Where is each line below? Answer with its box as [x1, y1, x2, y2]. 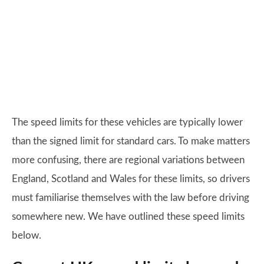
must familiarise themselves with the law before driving [12, 193, 249, 203]
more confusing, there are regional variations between [12, 155, 245, 166]
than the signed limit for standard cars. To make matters [12, 136, 250, 147]
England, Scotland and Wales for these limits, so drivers [12, 174, 250, 184]
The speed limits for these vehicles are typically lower [12, 117, 243, 128]
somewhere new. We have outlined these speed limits [12, 212, 245, 222]
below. [12, 230, 41, 241]
